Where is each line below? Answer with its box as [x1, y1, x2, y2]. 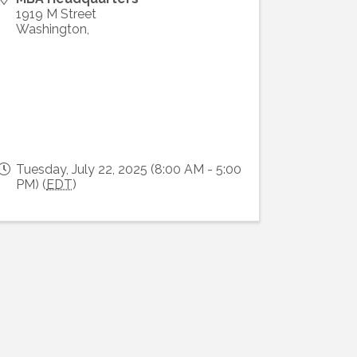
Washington [16, 21, 88, 37]
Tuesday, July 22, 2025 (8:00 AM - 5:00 [16, 161, 242, 177]
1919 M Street [16, 6, 97, 22]
